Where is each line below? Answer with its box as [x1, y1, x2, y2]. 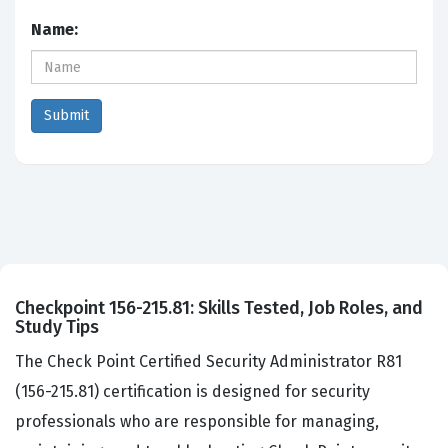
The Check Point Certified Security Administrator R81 [15, 352, 402, 372]
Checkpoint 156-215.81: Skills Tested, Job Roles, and [15, 297, 423, 320]
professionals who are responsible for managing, [15, 412, 379, 432]
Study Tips [15, 316, 99, 339]
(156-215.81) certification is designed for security [15, 382, 370, 402]
